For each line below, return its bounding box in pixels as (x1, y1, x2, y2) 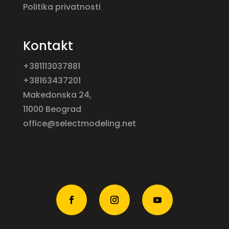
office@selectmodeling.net (22, 117, 136, 129)
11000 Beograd (22, 103, 81, 115)
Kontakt (22, 37, 73, 54)
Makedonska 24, (22, 88, 91, 101)
